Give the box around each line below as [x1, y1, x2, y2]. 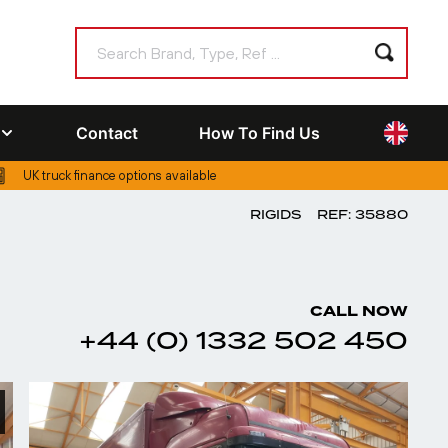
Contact [76, 123, 138, 143]
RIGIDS [250, 206, 301, 223]
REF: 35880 [317, 206, 408, 223]
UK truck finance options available [23, 168, 218, 183]
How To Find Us [199, 123, 320, 143]
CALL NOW [310, 301, 408, 322]
